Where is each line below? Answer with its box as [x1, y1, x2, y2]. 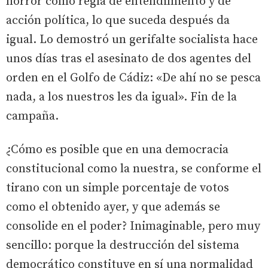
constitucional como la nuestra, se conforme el [6, 162, 261, 176]
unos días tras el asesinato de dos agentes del [6, 51, 251, 66]
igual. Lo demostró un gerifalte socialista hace [6, 32, 258, 47]
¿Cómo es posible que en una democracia [6, 142, 229, 157]
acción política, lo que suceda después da [6, 13, 230, 28]
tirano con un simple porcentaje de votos [6, 181, 229, 196]
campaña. [6, 109, 59, 124]
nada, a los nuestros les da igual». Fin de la [6, 90, 237, 105]
